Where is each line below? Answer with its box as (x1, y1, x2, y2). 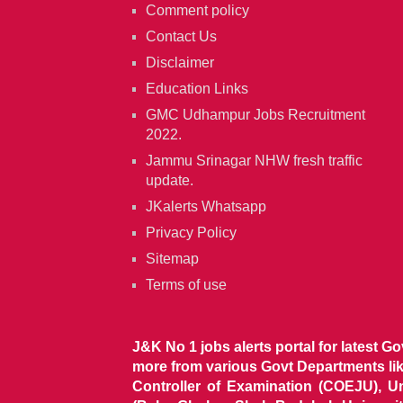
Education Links (146, 81, 248, 97)
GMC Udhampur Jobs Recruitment (146, 107, 365, 123)
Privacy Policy (146, 225, 237, 241)
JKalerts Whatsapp (146, 199, 266, 215)
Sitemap (146, 251, 199, 267)
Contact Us (146, 29, 217, 45)
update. (146, 173, 193, 189)
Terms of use (146, 277, 227, 293)
